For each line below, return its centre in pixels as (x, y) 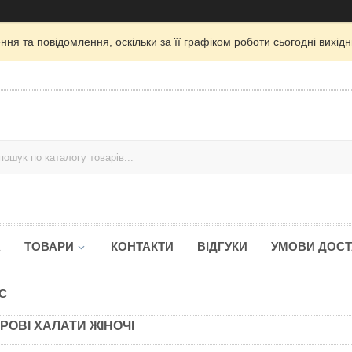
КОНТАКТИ (142, 246)
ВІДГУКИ (222, 246)
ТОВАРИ (49, 246)
